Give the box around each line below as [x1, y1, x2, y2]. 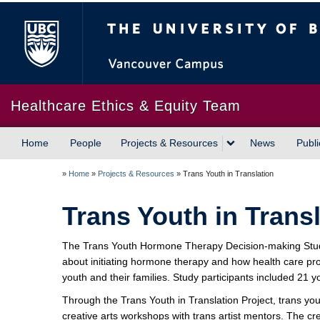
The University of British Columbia [164, 4, 317, 16]
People [70, 137, 101, 149]
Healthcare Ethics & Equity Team [11, 98, 241, 114]
